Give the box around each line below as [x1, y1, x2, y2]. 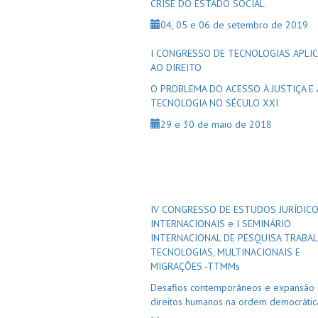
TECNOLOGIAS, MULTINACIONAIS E [150, 246, 300, 258]
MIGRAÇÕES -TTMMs [150, 260, 240, 273]
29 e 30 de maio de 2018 [160, 118, 272, 131]
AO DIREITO [150, 61, 202, 74]
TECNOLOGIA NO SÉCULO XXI [150, 97, 278, 109]
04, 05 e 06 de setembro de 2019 [160, 18, 308, 31]
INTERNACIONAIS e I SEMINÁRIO [150, 217, 291, 230]
